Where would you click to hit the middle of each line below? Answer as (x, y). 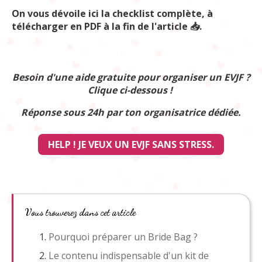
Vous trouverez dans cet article (80, 212)
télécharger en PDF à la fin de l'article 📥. (107, 26)
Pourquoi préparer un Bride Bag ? (123, 237)
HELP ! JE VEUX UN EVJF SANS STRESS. (131, 144)
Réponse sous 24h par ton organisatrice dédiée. (131, 112)
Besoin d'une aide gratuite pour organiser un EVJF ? (131, 77)
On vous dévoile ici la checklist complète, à (112, 13)
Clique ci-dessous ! (131, 90)
